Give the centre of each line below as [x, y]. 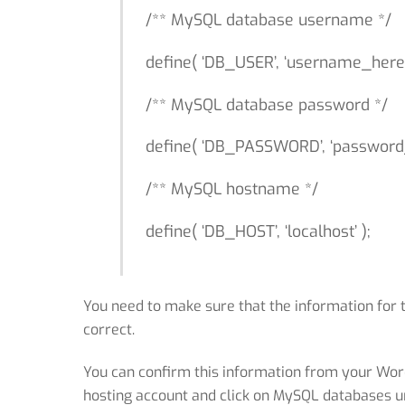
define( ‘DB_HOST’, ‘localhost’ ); [258, 232]
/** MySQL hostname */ [231, 189]
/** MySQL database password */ [266, 104]
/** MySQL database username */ [268, 19]
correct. [109, 330]
